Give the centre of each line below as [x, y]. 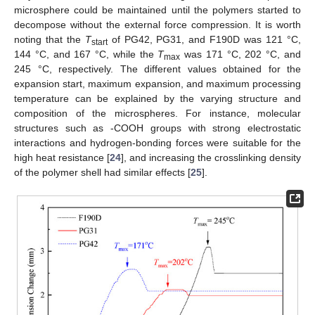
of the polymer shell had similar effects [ [102, 172]
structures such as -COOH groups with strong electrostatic [157, 128]
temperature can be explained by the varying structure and [157, 98]
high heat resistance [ [62, 157]
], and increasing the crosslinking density [211, 157]
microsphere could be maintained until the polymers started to [157, 9]
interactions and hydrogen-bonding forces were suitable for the [157, 142]
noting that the [50, 39]
